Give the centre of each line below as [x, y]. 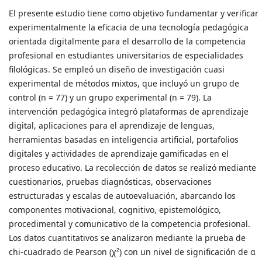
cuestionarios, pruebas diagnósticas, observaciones [110, 181]
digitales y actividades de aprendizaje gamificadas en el [119, 153]
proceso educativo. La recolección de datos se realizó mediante [132, 167]
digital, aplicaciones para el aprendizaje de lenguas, [112, 125]
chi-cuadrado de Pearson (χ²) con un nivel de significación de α [132, 251]
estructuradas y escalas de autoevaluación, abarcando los [122, 195]
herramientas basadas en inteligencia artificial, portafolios [124, 139]
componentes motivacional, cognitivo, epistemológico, [115, 209]
